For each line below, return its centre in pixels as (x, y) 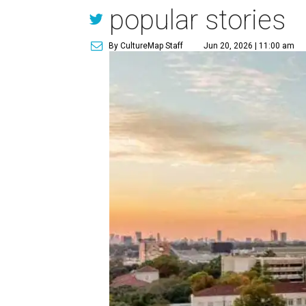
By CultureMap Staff (146, 46)
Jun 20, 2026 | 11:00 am (249, 46)
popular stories (198, 20)
